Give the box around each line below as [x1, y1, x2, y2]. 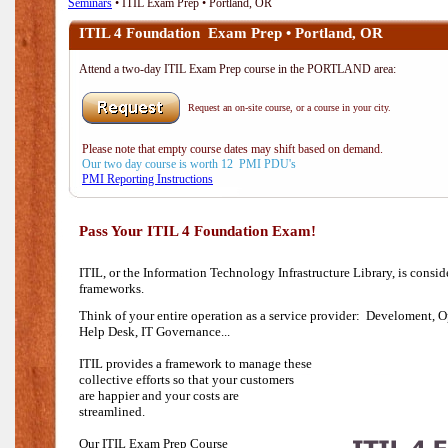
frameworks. [79, 281, 144, 296]
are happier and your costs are [79, 388, 239, 403]
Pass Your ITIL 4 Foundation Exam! [79, 223, 316, 239]
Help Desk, [79, 324, 138, 339]
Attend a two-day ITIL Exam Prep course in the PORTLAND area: [79, 62, 396, 76]
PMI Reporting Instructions [82, 172, 213, 186]
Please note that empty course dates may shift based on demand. [82, 142, 386, 156]
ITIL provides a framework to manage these [79, 356, 312, 371]
